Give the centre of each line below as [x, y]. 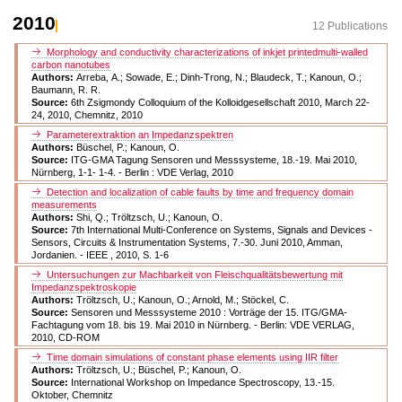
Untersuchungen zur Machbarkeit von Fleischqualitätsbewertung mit [195, 274]
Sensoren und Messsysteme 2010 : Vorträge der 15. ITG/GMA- [209, 312]
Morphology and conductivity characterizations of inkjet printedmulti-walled [207, 52]
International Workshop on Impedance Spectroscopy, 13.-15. [203, 382]
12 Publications [350, 26]
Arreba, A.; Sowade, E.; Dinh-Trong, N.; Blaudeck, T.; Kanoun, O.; [219, 77]
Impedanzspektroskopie [84, 287]
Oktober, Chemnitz [72, 394]
